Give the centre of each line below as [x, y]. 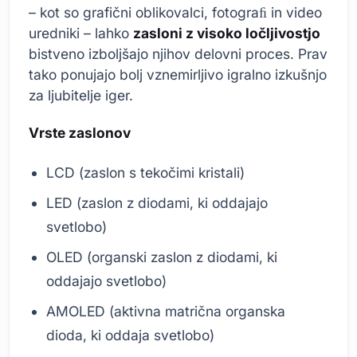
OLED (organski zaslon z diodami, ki [162, 257]
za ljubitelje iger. [81, 95]
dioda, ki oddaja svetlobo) [131, 335]
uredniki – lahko [81, 33]
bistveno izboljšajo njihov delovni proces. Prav [178, 53]
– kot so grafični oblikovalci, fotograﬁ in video [175, 12]
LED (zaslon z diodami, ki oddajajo [157, 202]
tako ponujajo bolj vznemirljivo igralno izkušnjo [178, 74]
